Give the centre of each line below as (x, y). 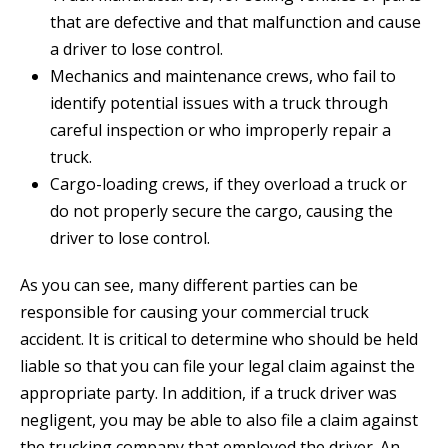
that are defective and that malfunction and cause (235, 22)
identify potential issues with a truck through (219, 103)
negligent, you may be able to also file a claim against (219, 420)
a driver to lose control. (136, 49)
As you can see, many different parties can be (189, 285)
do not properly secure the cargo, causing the (221, 211)
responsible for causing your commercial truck (194, 312)
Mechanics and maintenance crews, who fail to (223, 76)
